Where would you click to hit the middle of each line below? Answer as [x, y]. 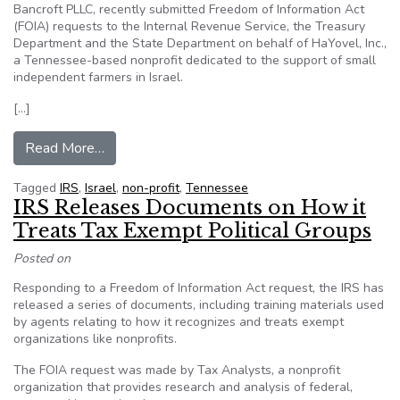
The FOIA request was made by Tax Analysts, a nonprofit [177, 370]
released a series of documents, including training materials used [199, 305]
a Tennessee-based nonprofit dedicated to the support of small [195, 60]
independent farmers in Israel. [98, 77]
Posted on [42, 258]
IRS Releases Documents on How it [190, 208]
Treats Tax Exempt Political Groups [192, 231]
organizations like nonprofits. [95, 339]
